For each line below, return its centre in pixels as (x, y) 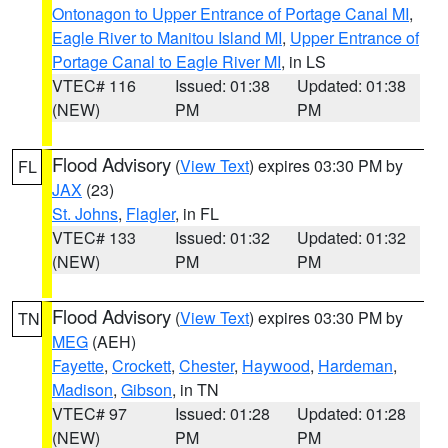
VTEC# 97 (89, 413)
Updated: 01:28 (352, 413)
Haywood (276, 365)
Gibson (146, 389)
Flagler (150, 213)
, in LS (303, 61)
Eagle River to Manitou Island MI (167, 37)
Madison (82, 389)
